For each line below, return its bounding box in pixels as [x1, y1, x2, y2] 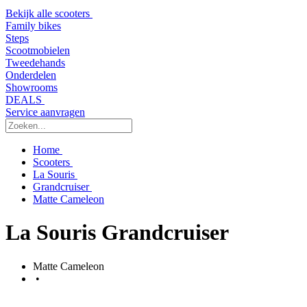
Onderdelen [5, 69, 56, 81]
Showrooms [5, 82, 58, 93]
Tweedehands [5, 57, 65, 69]
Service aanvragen [5, 106, 85, 118]
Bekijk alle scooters [5, 8, 93, 19]
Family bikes [5, 20, 61, 32]
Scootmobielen [5, 45, 70, 56]
